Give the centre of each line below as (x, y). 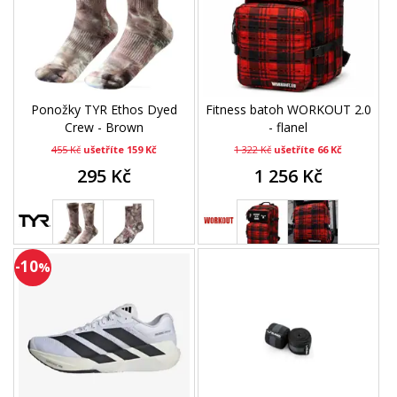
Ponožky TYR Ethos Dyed (104, 110)
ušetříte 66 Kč (308, 150)
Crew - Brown (104, 128)
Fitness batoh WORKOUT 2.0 (288, 110)
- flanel (288, 128)
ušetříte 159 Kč (120, 150)
